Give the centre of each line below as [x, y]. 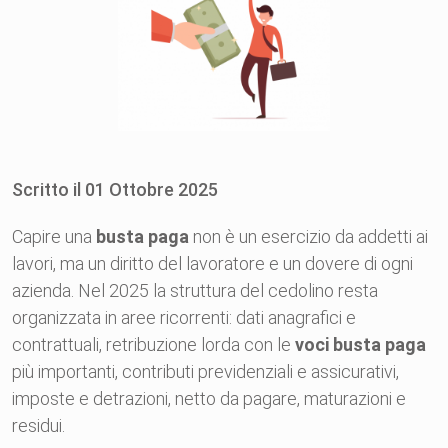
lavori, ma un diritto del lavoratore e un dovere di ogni [212, 263]
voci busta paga [360, 344]
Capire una [54, 236]
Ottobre [143, 189]
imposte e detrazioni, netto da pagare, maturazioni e [209, 398]
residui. [38, 425]
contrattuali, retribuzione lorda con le [153, 344]
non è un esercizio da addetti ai [308, 236]
